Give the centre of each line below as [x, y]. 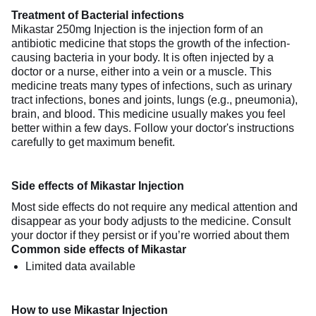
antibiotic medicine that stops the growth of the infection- [151, 43]
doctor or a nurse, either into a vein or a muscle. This [141, 71]
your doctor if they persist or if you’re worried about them [150, 235]
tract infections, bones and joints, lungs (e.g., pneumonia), [154, 99]
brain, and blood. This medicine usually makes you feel [148, 114]
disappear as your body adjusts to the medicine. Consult [151, 221]
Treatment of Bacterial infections [98, 15]
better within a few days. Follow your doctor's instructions [153, 128]
